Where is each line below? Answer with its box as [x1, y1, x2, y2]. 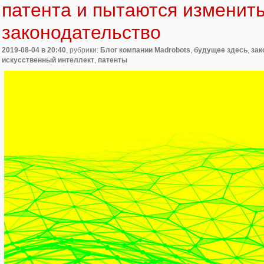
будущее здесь [194, 46, 247, 55]
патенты [98, 56, 127, 65]
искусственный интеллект [2, 56, 94, 65]
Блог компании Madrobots [100, 46, 190, 55]
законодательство [2, 21, 161, 43]
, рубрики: [66, 46, 100, 55]
